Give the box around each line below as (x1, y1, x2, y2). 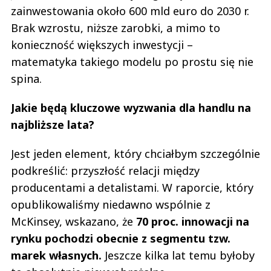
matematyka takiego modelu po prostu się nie (11, 54, 253, 69)
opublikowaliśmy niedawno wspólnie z (11, 197, 211, 212)
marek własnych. (11, 247, 105, 263)
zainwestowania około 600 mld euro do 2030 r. (11, 3, 249, 18)
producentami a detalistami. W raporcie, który (11, 180, 253, 195)
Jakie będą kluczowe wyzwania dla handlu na (11, 100, 251, 115)
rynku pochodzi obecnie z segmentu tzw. (11, 230, 230, 246)
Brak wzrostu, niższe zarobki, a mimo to (11, 20, 220, 35)
